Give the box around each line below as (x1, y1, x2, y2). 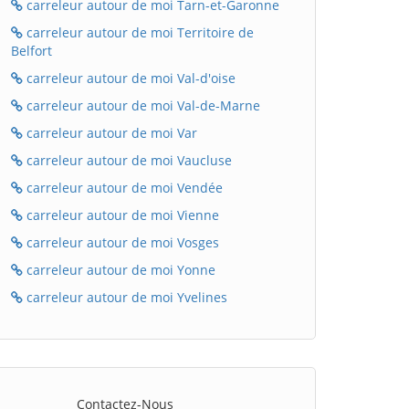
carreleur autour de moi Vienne (23, 206, 219, 224)
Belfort (11, 42, 52, 59)
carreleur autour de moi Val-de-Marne (23, 97, 260, 114)
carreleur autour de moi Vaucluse (23, 152, 232, 169)
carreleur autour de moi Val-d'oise (23, 69, 236, 87)
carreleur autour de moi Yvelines (23, 288, 227, 306)
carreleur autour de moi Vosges (23, 234, 219, 251)
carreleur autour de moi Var (23, 124, 197, 142)
